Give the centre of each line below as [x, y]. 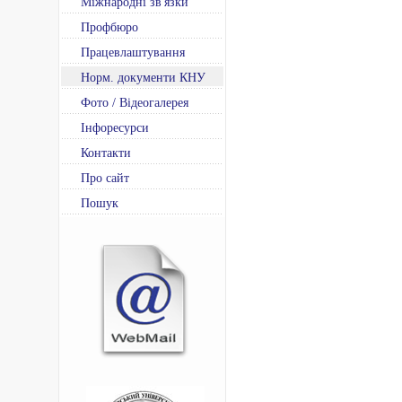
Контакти [106, 153]
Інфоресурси [115, 128]
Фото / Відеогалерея [135, 103]
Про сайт [105, 178]
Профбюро [109, 27]
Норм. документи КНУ [143, 78]
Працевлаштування [133, 52]
